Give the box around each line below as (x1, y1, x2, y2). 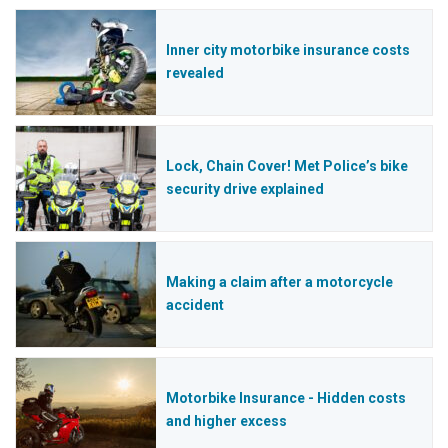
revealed (166, 65, 224, 82)
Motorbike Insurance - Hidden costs (166, 390, 406, 407)
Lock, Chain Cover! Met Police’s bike (166, 158, 408, 175)
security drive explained (166, 181, 324, 198)
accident (166, 297, 224, 314)
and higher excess (166, 413, 287, 430)
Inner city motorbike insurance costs (166, 42, 410, 59)
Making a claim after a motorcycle (166, 274, 393, 291)
